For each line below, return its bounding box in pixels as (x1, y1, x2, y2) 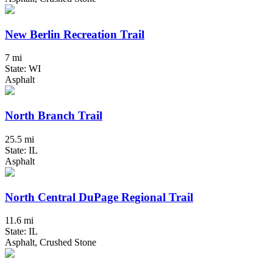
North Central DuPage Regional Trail (5, 190, 193, 204)
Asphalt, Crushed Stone (5, 237, 96, 248)
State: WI (5, 63, 41, 74)
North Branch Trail (5, 109, 102, 122)
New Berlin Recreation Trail (5, 27, 144, 41)
